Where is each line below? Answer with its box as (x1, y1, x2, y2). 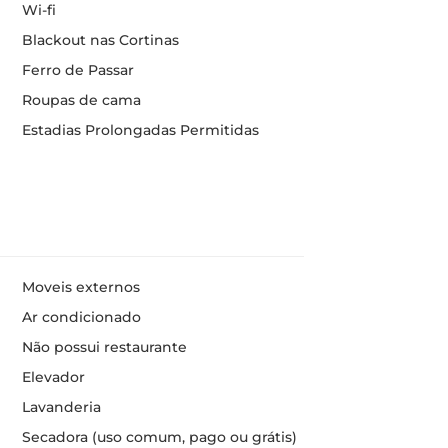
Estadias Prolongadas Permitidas (21, 121, 259, 139)
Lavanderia (21, 398, 101, 416)
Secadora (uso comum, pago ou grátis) (21, 428, 297, 446)
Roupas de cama (21, 91, 141, 109)
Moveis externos (21, 278, 140, 296)
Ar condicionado (21, 308, 141, 326)
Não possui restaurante (21, 338, 187, 356)
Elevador (21, 368, 85, 386)
